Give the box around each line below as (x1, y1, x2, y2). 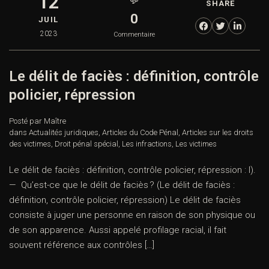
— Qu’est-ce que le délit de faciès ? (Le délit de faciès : (9, 180, 235, 191)
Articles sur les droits (182, 128, 253, 138)
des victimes (9, 139, 51, 149)
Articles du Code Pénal (102, 128, 178, 138)
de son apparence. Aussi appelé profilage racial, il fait (9, 225, 226, 236)
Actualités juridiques (29, 128, 98, 138)
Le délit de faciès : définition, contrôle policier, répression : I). (9, 165, 258, 176)
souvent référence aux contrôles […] (9, 240, 154, 251)
